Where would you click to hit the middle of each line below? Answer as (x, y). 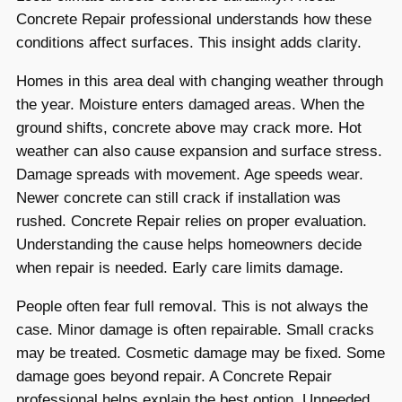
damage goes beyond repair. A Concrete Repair (174, 376)
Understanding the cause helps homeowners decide (189, 245)
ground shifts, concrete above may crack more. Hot (189, 128)
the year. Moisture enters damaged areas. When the (190, 105)
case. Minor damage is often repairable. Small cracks (195, 329)
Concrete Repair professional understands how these (194, 20)
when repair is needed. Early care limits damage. (180, 268)
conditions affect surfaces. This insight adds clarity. (189, 43)
